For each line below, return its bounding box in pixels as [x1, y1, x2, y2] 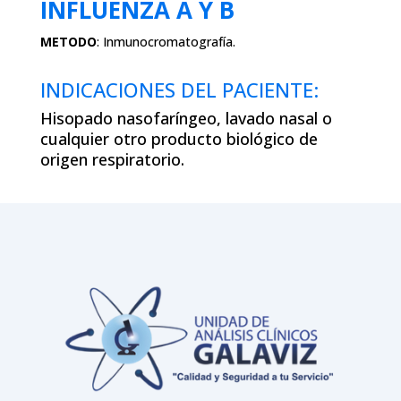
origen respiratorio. [39, 148, 184, 170]
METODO [39, 32, 97, 50]
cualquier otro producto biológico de [39, 127, 318, 149]
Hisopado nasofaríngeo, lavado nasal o [39, 107, 332, 129]
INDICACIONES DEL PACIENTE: [39, 75, 319, 103]
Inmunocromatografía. [102, 32, 235, 50]
